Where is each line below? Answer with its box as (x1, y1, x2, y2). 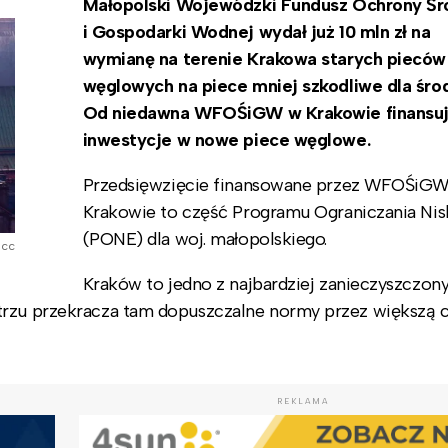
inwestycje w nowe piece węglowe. (82, 128, 375, 151)
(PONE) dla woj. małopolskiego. (82, 227, 328, 250)
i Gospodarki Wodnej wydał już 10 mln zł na (82, 20, 431, 43)
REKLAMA (276, 395, 329, 406)
